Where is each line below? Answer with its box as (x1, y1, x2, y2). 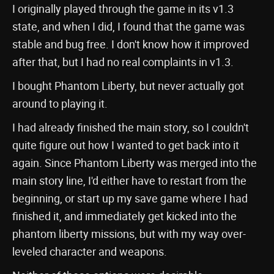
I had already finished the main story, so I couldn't (12, 120, 249, 135)
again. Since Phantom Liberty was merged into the (12, 155, 257, 170)
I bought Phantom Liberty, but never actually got (12, 78, 244, 93)
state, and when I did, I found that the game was (12, 19, 245, 34)
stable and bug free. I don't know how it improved (12, 37, 249, 51)
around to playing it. (12, 96, 108, 111)
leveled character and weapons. (12, 244, 167, 259)
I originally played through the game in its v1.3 (12, 1, 234, 16)
